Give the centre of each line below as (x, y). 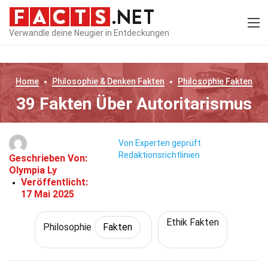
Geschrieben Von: (48, 158)
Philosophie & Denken (94, 81)
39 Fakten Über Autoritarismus (134, 104)
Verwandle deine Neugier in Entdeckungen (89, 33)
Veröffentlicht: (54, 182)
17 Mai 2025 (48, 194)
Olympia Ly (33, 170)
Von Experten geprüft (159, 143)
